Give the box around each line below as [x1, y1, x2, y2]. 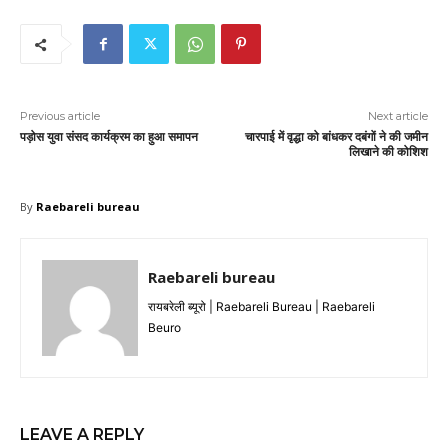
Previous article [20, 109, 100, 123]
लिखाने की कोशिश [348, 144, 428, 159]
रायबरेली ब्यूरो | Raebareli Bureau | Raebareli [148, 299, 375, 314]
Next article [367, 109, 428, 123]
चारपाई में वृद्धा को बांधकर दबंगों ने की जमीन [244, 129, 428, 144]
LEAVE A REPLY [20, 425, 144, 444]
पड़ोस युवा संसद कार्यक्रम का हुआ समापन [20, 129, 198, 144]
